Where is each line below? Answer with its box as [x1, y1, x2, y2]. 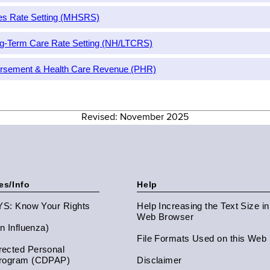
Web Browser [137, 212, 194, 222]
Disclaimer [137, 255, 182, 265]
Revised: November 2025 [81, 113, 189, 122]
